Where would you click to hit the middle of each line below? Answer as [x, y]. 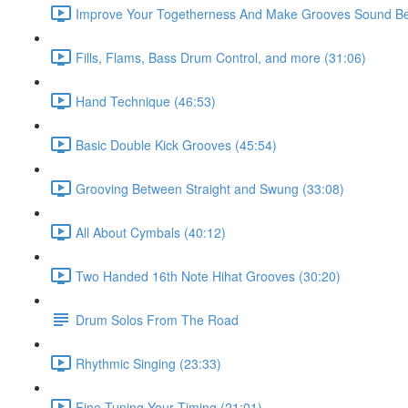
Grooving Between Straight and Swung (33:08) [210, 188]
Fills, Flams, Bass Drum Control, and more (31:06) [221, 57]
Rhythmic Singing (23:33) [148, 363]
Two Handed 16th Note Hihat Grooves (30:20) [208, 275]
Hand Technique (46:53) [146, 101]
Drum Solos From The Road [157, 319]
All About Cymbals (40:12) [151, 232]
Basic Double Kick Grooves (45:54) [176, 144]
